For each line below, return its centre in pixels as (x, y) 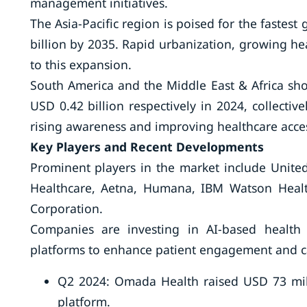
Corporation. (66, 208)
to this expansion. (81, 64)
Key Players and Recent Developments (147, 147)
